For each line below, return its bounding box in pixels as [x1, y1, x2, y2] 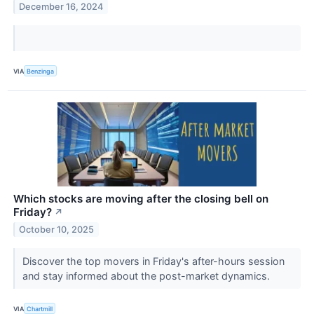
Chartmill [27, 304, 53, 313]
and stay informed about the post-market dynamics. [22, 270, 273, 282]
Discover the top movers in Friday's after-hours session [22, 255, 285, 268]
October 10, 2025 [19, 224, 95, 235]
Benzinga [27, 67, 55, 75]
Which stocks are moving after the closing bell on [13, 192, 268, 206]
